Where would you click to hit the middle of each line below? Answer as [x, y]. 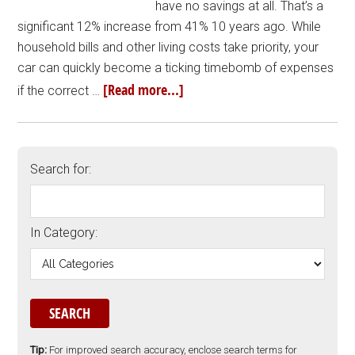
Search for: [61, 169]
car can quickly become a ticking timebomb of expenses [176, 68]
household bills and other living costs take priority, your [168, 47]
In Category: [64, 233]
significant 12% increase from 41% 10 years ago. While [170, 27]
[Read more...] [144, 90]
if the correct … [61, 91]
